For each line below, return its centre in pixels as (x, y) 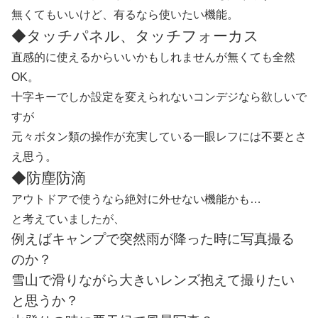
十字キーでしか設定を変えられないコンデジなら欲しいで (159, 97)
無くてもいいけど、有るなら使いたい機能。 (125, 15)
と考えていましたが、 (68, 219)
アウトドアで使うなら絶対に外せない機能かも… (136, 199)
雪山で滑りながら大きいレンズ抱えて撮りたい (153, 280)
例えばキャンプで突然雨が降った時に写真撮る (153, 239)
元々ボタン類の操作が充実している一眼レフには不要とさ (159, 137)
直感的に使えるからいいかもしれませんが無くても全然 (153, 57)
